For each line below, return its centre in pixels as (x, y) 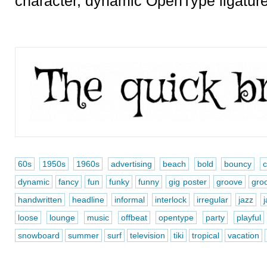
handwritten (40, 200)
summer (83, 235)
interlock (170, 200)
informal (129, 200)
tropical (205, 235)
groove (229, 182)
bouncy (238, 164)
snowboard (38, 235)
